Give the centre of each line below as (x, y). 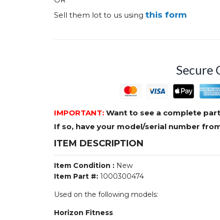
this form (166, 14)
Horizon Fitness (83, 212)
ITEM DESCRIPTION (99, 143)
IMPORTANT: (80, 112)
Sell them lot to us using (100, 15)
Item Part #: (77, 176)
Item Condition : (85, 165)
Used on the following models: (106, 194)
